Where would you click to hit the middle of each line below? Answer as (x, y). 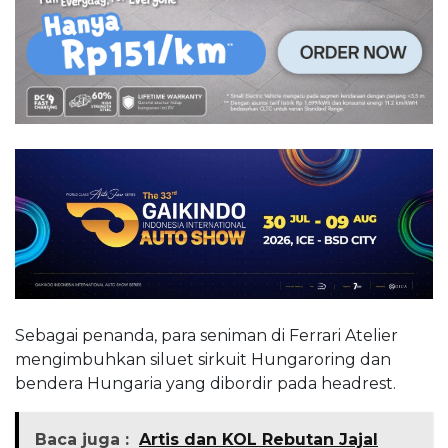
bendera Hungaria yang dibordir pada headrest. (205, 384)
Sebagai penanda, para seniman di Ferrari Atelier (206, 336)
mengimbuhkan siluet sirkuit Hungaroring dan (203, 360)
